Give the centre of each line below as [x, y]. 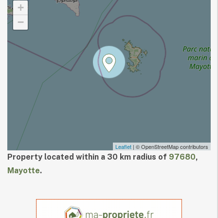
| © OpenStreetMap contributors [170, 146]
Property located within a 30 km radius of [88, 157]
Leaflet [123, 146]
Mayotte [24, 170]
